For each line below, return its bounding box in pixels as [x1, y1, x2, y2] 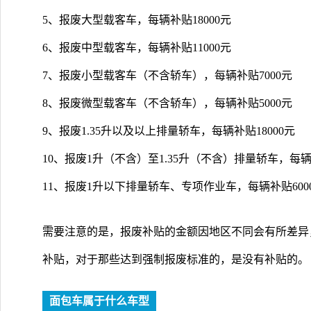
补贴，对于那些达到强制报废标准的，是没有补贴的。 [42, 253, 309, 265]
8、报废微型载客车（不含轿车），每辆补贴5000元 [42, 96, 292, 109]
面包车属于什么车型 [49, 294, 149, 307]
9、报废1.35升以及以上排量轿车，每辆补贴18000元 [42, 124, 295, 137]
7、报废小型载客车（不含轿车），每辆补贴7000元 [42, 69, 292, 81]
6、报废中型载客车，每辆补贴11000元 [42, 41, 231, 53]
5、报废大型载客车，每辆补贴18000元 [42, 13, 231, 26]
